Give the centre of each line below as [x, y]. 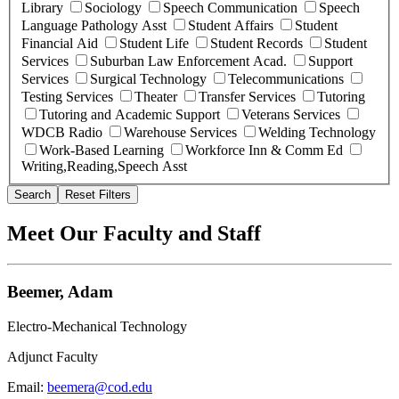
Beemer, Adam [60, 291]
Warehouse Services [180, 133]
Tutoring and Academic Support [130, 115]
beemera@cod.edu [100, 387]
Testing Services [67, 97]
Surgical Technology [148, 79]
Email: [27, 387]
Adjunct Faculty [53, 356]
